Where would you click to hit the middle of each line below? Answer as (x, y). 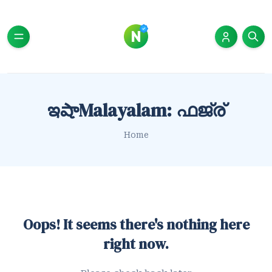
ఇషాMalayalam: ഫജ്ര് (136, 110)
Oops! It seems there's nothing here (136, 225)
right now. (136, 244)
